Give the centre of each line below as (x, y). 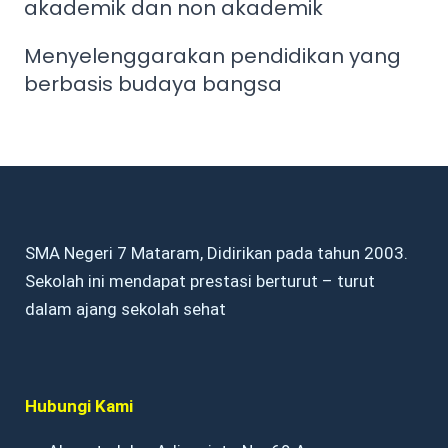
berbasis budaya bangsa (153, 84)
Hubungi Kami (79, 406)
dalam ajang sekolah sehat (125, 309)
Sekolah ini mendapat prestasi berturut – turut (200, 281)
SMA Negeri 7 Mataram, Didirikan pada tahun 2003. (216, 253)
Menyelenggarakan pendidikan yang (212, 56)
